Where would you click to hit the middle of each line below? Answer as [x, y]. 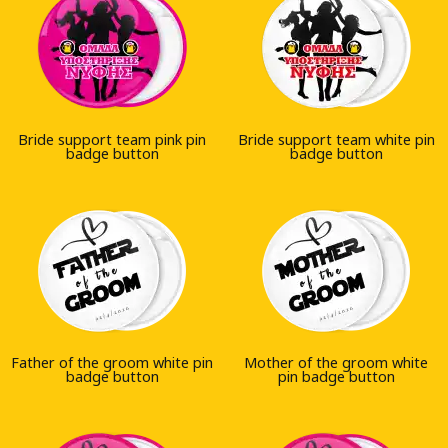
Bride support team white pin [336, 139]
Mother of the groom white [336, 362]
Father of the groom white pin [112, 362]
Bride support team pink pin [112, 139]
